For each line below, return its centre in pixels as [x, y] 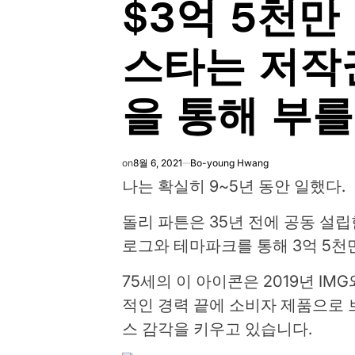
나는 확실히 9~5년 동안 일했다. [234, 186]
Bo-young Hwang [230, 163]
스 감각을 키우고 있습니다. [218, 329]
